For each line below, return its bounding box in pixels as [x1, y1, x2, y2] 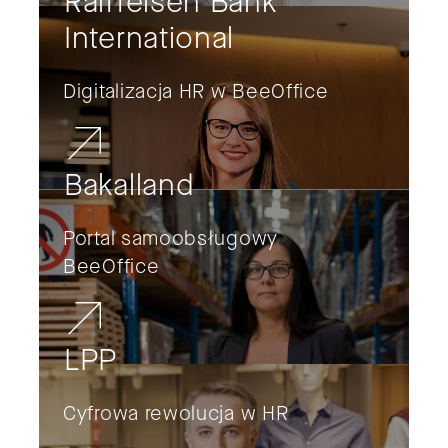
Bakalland [64, 165, 194, 206]
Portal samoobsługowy [63, 225, 278, 253]
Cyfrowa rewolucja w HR [63, 400, 289, 428]
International [64, 18, 235, 59]
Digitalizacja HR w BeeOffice [63, 78, 329, 106]
